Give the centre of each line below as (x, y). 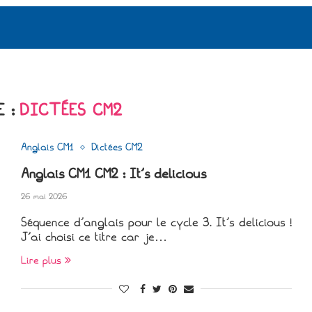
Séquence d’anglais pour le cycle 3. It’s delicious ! (156, 223)
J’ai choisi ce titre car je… (94, 237)
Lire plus (41, 261)
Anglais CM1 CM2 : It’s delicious (113, 174)
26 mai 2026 (44, 197)
